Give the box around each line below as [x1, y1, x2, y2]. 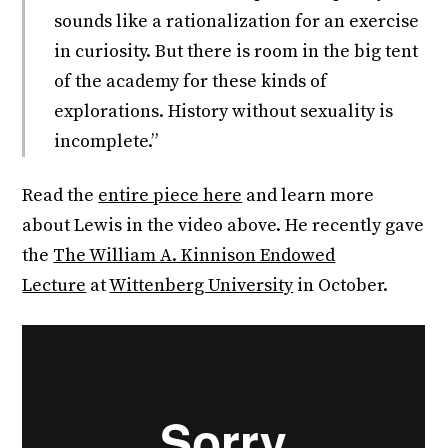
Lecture [22, 274, 87, 298]
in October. [293, 274, 389, 298]
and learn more [242, 184, 375, 208]
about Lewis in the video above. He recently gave [22, 214, 425, 238]
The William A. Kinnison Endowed [53, 244, 336, 268]
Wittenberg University [109, 274, 294, 298]
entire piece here [98, 184, 243, 208]
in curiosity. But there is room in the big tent [54, 40, 419, 64]
